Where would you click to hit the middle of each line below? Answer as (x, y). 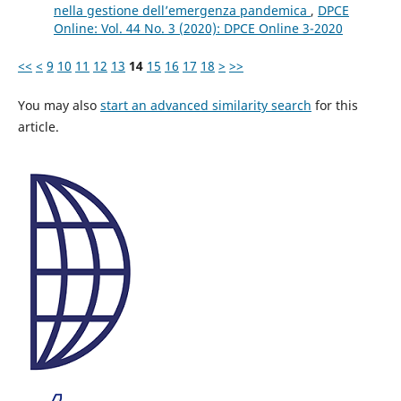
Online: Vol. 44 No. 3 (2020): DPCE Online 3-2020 (198, 28)
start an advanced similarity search (205, 105)
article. (38, 126)
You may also (59, 105)
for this (334, 105)
